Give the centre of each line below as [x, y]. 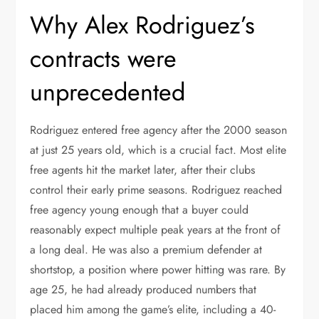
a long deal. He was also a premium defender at [146, 250]
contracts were [104, 59]
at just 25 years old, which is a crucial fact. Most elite [158, 150]
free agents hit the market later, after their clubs [143, 170]
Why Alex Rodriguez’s [143, 25]
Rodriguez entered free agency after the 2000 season [159, 130]
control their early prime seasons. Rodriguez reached [156, 190]
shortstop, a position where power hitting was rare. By [158, 270]
